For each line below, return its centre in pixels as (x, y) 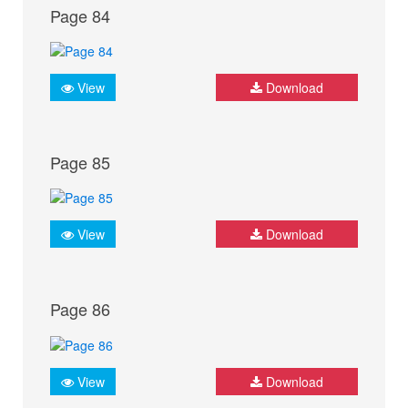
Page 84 (80, 15)
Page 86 (80, 309)
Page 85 (80, 162)
